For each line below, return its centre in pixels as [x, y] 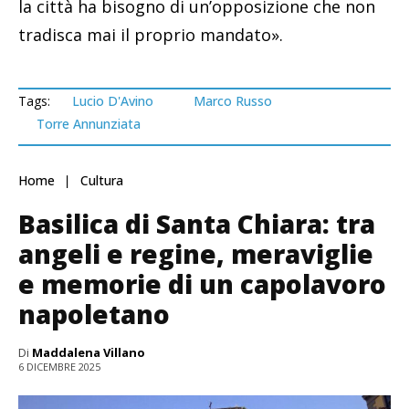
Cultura [102, 181]
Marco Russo [233, 100]
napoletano [94, 314]
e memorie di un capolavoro [202, 283]
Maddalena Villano [89, 352]
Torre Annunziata [89, 123]
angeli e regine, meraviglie [196, 253]
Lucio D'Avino [113, 100]
